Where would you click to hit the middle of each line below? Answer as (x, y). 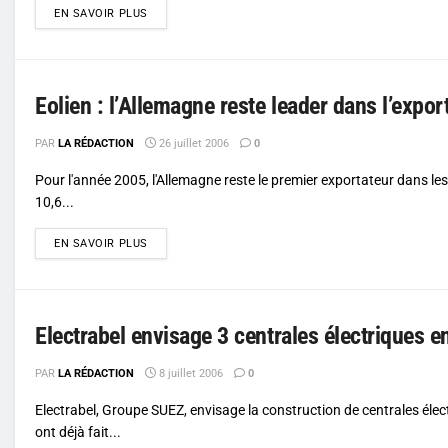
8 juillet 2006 (189, 373)
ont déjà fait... (78, 431)
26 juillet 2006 (192, 143)
